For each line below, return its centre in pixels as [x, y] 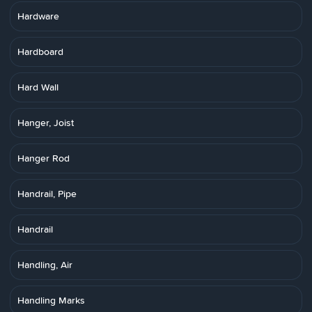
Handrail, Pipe [47, 194]
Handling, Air [45, 265]
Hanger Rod [44, 158]
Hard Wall [38, 87]
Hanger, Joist [46, 123]
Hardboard [40, 52]
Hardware [38, 16]
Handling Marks [51, 300]
